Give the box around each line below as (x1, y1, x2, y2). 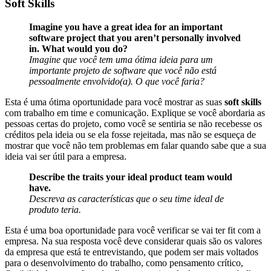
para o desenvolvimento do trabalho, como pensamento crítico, (5, 257, 243, 268)
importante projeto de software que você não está (29, 65, 217, 76)
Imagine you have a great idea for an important (29, 21, 223, 32)
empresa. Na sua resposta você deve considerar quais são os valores (5, 235, 262, 246)
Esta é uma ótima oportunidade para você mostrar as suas (5, 96, 224, 107)
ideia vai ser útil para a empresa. (5, 151, 126, 162)
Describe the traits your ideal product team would (29, 171, 232, 182)
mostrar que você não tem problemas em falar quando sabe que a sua (5, 140, 266, 151)
